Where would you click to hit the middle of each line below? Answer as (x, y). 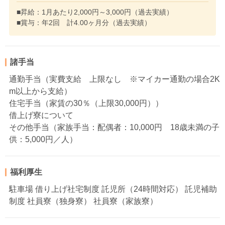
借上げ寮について (41, 115)
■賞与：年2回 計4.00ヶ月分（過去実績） (84, 22)
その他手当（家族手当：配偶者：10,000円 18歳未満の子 (114, 127)
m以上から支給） (40, 91)
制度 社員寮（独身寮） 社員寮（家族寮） (83, 201)
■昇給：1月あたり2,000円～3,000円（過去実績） (95, 12)
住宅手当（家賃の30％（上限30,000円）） (86, 103)
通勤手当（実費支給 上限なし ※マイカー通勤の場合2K (115, 79)
